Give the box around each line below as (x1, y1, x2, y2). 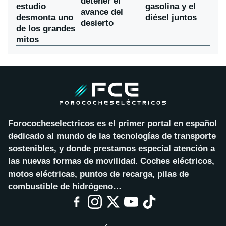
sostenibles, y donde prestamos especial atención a (8, 143, 215, 153)
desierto (81, 18, 114, 28)
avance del (81, 7, 123, 17)
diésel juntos (145, 12, 197, 22)
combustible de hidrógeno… (8, 181, 122, 191)
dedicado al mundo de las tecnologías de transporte (8, 131, 216, 141)
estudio (16, 1, 46, 11)
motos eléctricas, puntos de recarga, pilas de (8, 168, 189, 179)
